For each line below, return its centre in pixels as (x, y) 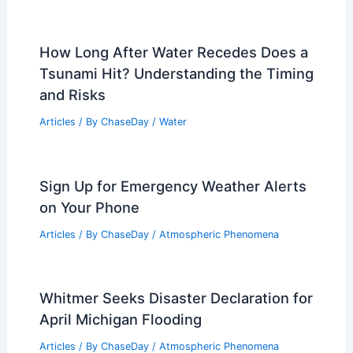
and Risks (72, 94)
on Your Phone (89, 207)
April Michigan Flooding (120, 320)
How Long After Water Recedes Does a (173, 52)
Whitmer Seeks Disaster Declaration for (176, 298)
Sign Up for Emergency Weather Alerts (173, 186)
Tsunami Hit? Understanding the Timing (176, 73)
